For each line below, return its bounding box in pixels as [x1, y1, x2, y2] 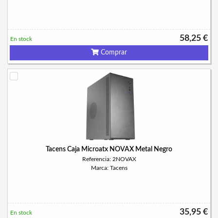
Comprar [99, 49, 127, 56]
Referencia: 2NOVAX [82, 156, 136, 162]
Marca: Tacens [91, 165, 127, 171]
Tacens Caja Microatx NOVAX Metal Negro [46, 146, 172, 153]
